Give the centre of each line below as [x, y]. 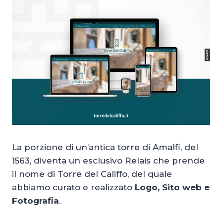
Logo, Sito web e [172, 187]
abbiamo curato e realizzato [73, 187]
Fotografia [35, 200]
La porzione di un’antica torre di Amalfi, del [105, 147]
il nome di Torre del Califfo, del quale [92, 174]
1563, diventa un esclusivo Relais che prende [108, 160]
